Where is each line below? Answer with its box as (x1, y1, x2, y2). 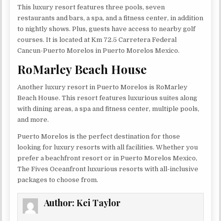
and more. (17, 116, 49, 124)
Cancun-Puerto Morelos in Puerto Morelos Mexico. (17, 46, 180, 54)
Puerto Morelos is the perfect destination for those (17, 133, 181, 141)
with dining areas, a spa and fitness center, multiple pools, (17, 105, 200, 113)
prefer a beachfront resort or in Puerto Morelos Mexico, (17, 154, 198, 162)
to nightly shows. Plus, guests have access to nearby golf (17, 25, 196, 33)
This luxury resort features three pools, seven (17, 3, 165, 11)
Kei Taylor (76, 197, 121, 209)
